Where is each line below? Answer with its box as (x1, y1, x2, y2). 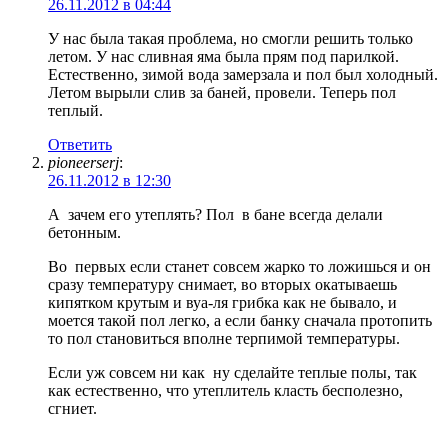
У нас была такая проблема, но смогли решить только (48, 29, 413, 47)
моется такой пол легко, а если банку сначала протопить (48, 311, 432, 329)
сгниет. (48, 399, 97, 417)
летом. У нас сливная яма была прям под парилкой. (48, 47, 399, 65)
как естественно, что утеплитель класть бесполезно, (48, 381, 403, 399)
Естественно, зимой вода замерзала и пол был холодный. (48, 65, 438, 83)
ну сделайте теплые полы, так (213, 363, 417, 381)
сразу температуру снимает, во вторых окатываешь (48, 275, 397, 293)
